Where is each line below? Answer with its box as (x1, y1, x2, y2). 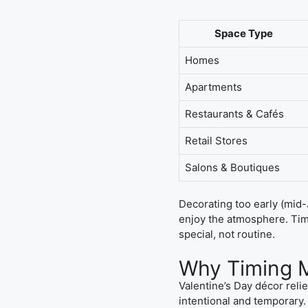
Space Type (214, 26, 273, 40)
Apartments (184, 80, 242, 93)
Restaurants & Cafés (184, 107, 284, 120)
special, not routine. (178, 228, 275, 241)
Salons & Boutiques (184, 160, 280, 174)
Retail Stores (184, 133, 247, 147)
